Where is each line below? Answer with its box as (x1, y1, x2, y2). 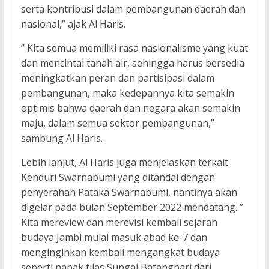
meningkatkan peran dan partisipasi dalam (20, 71, 214, 85)
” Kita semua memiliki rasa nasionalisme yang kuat (20, 41, 248, 55)
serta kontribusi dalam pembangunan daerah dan (20, 2, 246, 16)
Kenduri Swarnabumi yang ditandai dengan (20, 171, 215, 184)
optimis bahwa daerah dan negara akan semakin (20, 101, 240, 115)
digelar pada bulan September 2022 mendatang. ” (20, 201, 243, 214)
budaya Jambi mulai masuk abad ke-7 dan (20, 231, 207, 244)
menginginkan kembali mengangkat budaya (20, 246, 220, 259)
